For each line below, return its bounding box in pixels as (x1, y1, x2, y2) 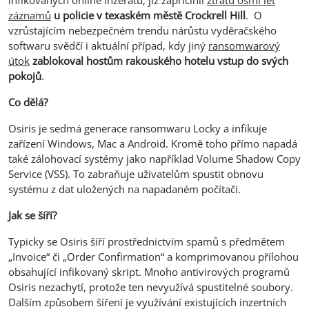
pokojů (8, 68, 41, 83)
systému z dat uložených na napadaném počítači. (8, 181, 241, 196)
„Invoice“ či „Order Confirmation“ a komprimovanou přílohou (8, 249, 299, 263)
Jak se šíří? (8, 208, 57, 222)
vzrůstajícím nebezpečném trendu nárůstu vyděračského (8, 23, 277, 37)
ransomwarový (208, 38, 280, 52)
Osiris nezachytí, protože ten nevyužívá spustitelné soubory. (8, 279, 293, 294)
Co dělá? (8, 94, 48, 109)
